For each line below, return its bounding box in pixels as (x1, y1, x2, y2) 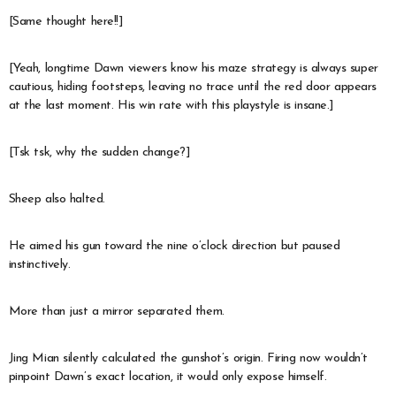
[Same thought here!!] (8, 14, 124, 28)
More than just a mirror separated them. (8, 304, 225, 318)
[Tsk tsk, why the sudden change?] (8, 145, 191, 159)
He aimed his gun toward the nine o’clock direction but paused (8, 239, 340, 253)
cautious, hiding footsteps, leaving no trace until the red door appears (8, 80, 377, 94)
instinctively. (8, 257, 71, 271)
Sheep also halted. (8, 192, 105, 206)
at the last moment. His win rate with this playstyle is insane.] (8, 98, 334, 112)
